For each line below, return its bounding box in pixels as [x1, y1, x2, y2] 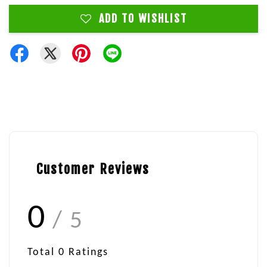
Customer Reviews [36, 161, 150, 177]
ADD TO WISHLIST [98, 12, 187, 25]
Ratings [65, 247, 108, 258]
